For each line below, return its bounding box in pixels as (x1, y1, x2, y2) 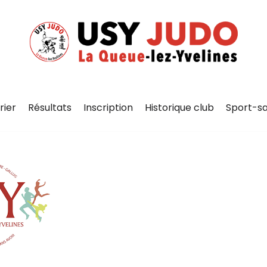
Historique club (144, 100, 214, 114)
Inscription (83, 100, 133, 114)
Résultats (27, 100, 72, 114)
